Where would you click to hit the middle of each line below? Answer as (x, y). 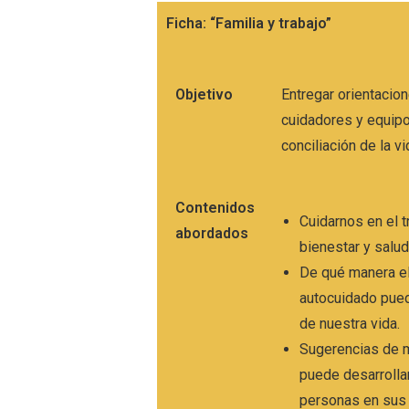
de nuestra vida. (352, 323)
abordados (212, 233)
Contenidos (215, 207)
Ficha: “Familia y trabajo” (249, 23)
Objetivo (204, 94)
